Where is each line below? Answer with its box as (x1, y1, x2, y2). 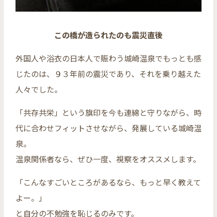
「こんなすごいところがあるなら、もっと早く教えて (15, 176, 201, 188)
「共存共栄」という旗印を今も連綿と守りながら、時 (15, 106, 201, 118)
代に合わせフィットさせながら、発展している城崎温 (15, 122, 201, 134)
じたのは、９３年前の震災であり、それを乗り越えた (15, 67, 201, 79)
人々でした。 (15, 83, 62, 95)
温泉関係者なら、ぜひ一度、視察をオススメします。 (15, 153, 201, 165)
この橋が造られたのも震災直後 (54, 29, 163, 41)
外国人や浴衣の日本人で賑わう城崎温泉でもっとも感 (15, 52, 201, 64)
